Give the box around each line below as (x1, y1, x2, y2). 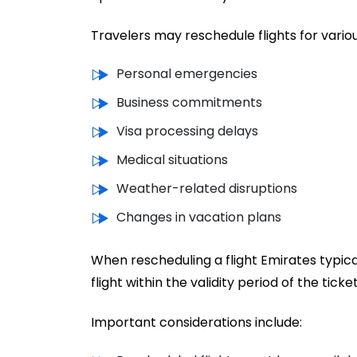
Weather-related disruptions (116, 178, 297, 198)
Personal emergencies (116, 64, 257, 83)
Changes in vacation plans (116, 207, 281, 226)
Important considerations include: (91, 312, 302, 331)
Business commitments (116, 92, 262, 112)
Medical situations (116, 150, 228, 169)
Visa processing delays (116, 121, 258, 140)
